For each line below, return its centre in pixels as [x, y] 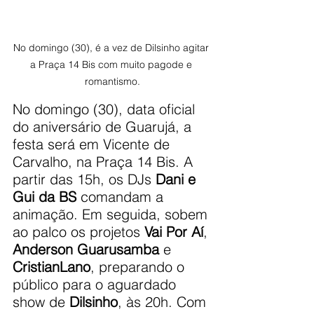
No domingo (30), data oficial [106, 109]
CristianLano [52, 266]
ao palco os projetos [78, 231]
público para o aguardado [96, 284]
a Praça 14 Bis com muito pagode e [112, 64]
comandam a [122, 196]
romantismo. [112, 81]
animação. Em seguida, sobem [112, 214]
